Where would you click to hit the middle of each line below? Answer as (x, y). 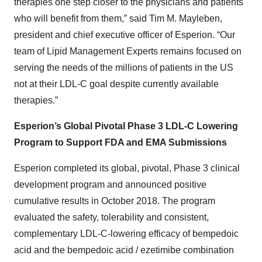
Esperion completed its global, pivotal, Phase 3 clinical (127, 168)
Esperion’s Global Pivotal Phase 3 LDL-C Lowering (126, 126)
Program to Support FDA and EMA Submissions (120, 142)
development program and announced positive (110, 185)
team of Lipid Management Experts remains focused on (128, 51)
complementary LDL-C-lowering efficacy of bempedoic (126, 234)
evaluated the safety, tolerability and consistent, (111, 217)
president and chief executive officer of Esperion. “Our (125, 35)
